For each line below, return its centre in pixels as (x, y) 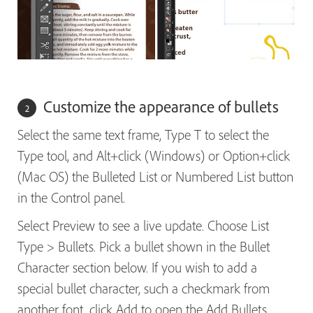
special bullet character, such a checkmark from (144, 289)
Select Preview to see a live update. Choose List (143, 226)
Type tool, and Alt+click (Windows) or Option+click (154, 156)
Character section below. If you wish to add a (137, 268)
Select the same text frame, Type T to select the (143, 135)
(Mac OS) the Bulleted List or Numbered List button (155, 177)
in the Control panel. (71, 198)
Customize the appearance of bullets (159, 107)
